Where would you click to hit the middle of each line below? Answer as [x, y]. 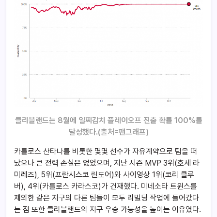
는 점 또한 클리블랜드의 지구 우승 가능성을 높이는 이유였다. [108, 210]
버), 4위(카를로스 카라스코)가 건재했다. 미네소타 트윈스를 [106, 186]
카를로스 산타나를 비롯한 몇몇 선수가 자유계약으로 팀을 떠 [106, 152]
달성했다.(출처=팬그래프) [108, 132]
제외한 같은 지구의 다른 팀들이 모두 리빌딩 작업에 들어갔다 [107, 198]
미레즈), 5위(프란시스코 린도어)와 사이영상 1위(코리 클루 [104, 175]
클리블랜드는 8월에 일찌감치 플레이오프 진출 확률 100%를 [108, 121]
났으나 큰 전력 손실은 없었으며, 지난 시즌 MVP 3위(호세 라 [107, 163]
